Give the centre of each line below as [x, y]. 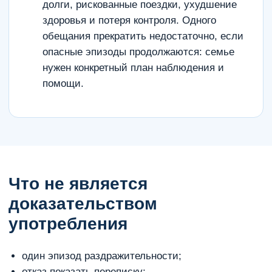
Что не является [78, 184]
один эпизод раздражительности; [102, 256]
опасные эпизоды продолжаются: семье [138, 52]
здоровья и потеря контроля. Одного [129, 20]
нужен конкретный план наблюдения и [133, 68]
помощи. [63, 83]
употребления [68, 224]
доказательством [83, 204]
